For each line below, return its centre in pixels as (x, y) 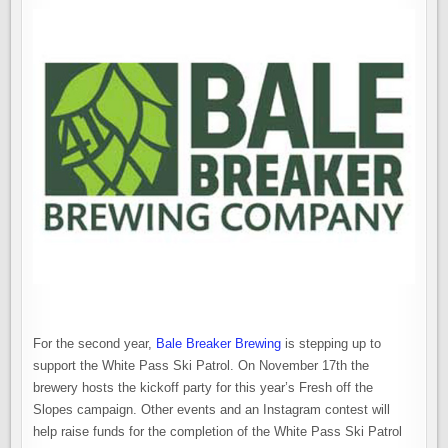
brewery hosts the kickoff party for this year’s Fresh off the (203, 387)
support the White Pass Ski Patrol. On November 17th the (201, 365)
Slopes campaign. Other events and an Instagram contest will (212, 409)
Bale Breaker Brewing (219, 343)
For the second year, (95, 343)
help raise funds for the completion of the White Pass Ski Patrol (218, 431)
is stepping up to (331, 343)
